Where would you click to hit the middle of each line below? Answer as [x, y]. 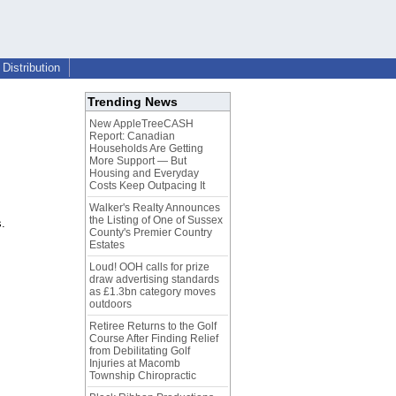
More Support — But [138, 161]
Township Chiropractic [143, 376]
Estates [107, 245]
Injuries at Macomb [135, 364]
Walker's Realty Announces [155, 208]
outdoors [110, 305]
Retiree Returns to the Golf [153, 327]
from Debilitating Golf [140, 351]
